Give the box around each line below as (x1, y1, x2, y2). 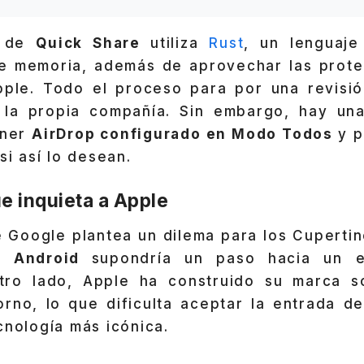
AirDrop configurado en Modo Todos (32, 126, 338, 143)
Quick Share (36, 35, 151, 52)
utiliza (150, 35, 210, 52)
